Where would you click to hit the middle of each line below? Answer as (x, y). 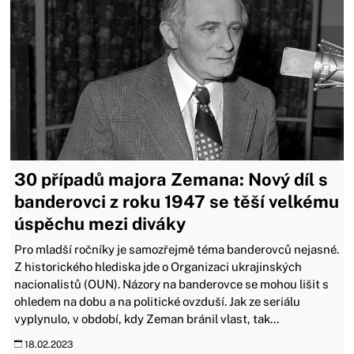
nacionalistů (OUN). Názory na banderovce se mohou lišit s (172, 284)
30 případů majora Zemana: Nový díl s (171, 179)
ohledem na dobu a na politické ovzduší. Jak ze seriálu (158, 301)
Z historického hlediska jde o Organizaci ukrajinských (158, 266)
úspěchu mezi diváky (100, 223)
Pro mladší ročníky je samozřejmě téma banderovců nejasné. (177, 249)
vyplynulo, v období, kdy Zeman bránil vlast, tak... (147, 318)
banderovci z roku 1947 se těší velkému (177, 201)
